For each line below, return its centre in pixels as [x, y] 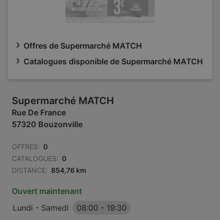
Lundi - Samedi [41, 208]
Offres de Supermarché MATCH [83, 46]
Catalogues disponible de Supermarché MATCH [113, 61]
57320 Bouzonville [47, 124]
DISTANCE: [30, 170]
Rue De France [39, 112]
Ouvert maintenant [47, 191]
